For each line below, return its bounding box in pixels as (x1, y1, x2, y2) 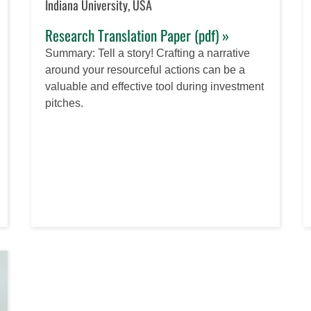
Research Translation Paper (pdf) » (45, 24, 230, 46)
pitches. (45, 96, 84, 109)
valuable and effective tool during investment (45, 80, 264, 92)
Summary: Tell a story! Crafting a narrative (45, 47, 251, 59)
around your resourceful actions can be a (45, 63, 246, 76)
